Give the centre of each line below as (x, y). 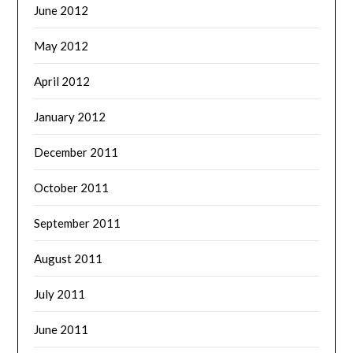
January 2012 (70, 116)
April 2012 (62, 81)
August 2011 (69, 258)
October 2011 (72, 187)
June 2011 (61, 329)
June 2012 (61, 10)
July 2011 (60, 294)
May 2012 (61, 45)
